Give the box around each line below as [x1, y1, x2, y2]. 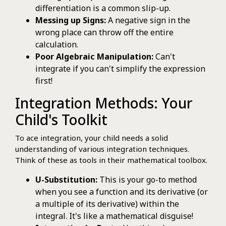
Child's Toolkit [15, 109, 107, 129]
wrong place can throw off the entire [35, 26, 174, 38]
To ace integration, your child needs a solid [15, 132, 168, 143]
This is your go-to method [97, 174, 197, 185]
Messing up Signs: [35, 14, 106, 26]
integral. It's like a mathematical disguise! [35, 210, 193, 221]
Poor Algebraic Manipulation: [35, 50, 153, 62]
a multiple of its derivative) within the [35, 198, 179, 209]
